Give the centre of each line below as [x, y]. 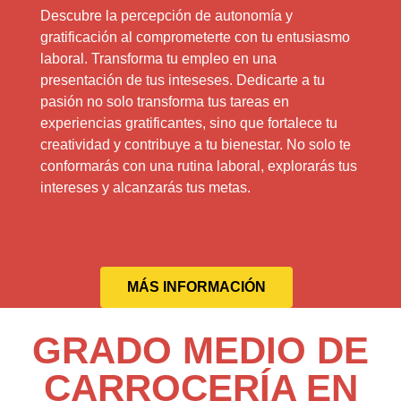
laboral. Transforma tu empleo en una [158, 59]
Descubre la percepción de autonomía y [166, 16]
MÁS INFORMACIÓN [196, 287]
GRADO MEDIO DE [200, 351]
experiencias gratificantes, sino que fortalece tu [188, 124]
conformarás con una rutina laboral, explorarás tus [198, 166]
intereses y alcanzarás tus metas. [145, 188]
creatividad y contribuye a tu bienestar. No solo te [195, 145]
